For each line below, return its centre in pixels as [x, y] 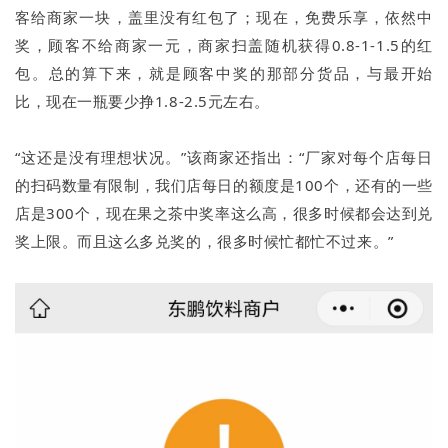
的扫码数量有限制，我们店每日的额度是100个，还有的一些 [224, 185]
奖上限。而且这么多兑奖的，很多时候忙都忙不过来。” [204, 241]
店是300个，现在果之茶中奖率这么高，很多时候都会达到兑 [224, 213]
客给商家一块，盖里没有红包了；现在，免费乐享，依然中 [224, 17]
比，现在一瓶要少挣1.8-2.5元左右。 [142, 101]
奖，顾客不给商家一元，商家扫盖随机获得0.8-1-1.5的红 [224, 45]
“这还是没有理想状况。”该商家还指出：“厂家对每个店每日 [224, 157]
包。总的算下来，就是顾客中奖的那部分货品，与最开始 [224, 73]
